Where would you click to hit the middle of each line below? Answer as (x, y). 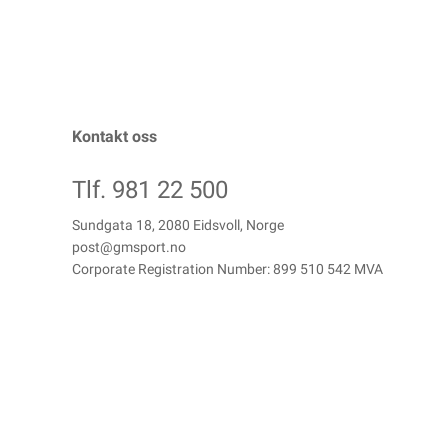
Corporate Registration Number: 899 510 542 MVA (227, 268)
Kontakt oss (114, 136)
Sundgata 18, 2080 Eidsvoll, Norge (178, 224)
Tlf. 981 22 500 (150, 189)
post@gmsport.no (129, 246)
